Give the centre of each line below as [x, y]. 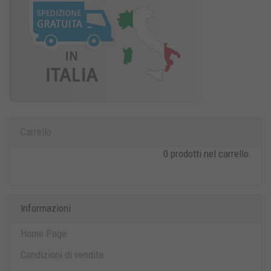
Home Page [43, 233]
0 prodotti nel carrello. [207, 154]
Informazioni [45, 208]
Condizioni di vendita [62, 254]
